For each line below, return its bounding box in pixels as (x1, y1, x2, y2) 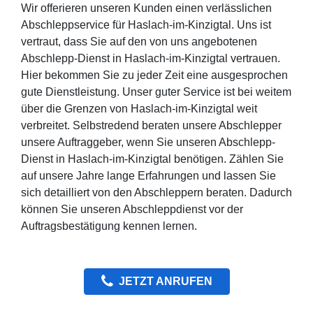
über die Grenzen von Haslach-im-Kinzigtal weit (21, 103, 257, 115)
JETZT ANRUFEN (118, 275, 212, 288)
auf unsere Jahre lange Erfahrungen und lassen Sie (21, 170, 276, 182)
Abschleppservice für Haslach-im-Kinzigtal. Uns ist (21, 19, 271, 31)
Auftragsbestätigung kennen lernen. (21, 220, 197, 233)
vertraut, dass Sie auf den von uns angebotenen (21, 36, 257, 48)
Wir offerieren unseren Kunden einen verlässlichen (21, 2, 272, 15)
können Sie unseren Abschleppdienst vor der (21, 203, 243, 216)
